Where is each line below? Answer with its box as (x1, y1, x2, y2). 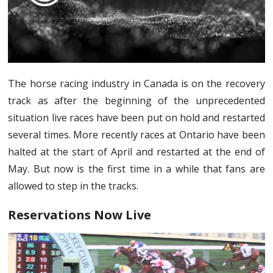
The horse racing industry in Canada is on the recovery (8, 76, 265, 90)
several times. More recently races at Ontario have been (8, 127, 265, 141)
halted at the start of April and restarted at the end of (8, 144, 265, 158)
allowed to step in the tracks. (8, 179, 139, 193)
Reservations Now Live (8, 206, 152, 223)
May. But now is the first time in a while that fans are (8, 161, 265, 175)
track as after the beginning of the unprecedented (8, 93, 265, 107)
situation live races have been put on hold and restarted (8, 110, 265, 124)
